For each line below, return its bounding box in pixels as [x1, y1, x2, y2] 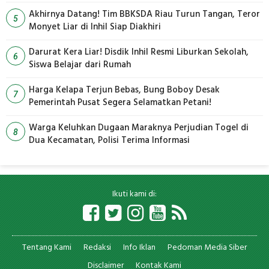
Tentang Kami [22, 241, 71, 255]
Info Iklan [123, 241, 156, 255]
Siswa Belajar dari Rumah [29, 58, 131, 73]
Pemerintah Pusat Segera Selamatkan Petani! [29, 95, 211, 110]
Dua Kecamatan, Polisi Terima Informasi [29, 133, 190, 148]
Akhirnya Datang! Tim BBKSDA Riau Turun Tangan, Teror [29, 7, 260, 22]
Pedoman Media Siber [168, 241, 247, 255]
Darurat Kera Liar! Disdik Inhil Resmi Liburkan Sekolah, [29, 45, 249, 60]
